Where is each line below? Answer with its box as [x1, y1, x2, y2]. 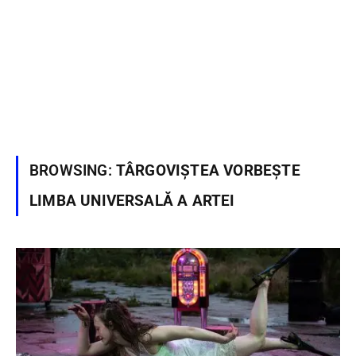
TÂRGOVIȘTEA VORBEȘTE [115, 161, 300, 180]
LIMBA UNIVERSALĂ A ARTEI [29, 192, 235, 210]
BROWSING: [29, 161, 116, 180]
